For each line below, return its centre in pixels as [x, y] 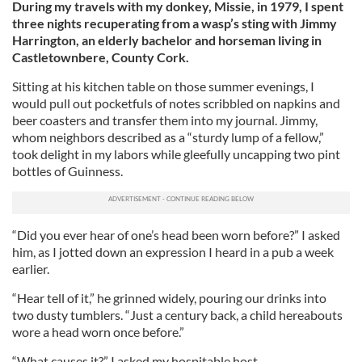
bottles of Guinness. [67, 171]
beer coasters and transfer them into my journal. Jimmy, [165, 120]
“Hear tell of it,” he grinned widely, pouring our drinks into [169, 298]
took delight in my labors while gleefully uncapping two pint [176, 154]
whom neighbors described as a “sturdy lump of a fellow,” [168, 137]
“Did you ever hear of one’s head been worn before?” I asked [176, 235]
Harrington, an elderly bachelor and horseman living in [167, 40]
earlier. [31, 269]
